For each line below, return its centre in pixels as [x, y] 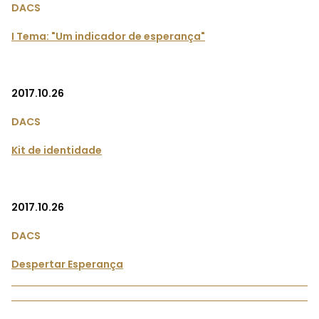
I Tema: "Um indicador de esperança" [108, 37]
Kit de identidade [57, 151]
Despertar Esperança [67, 265]
